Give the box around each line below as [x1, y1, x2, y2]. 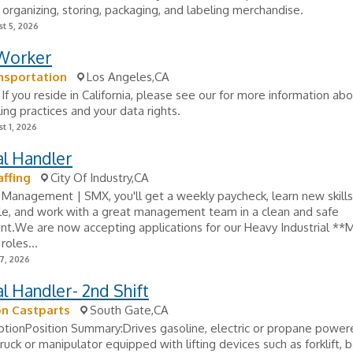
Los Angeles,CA [87, 69, 169, 84]
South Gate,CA [90, 303, 169, 318]
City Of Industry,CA [50, 170, 149, 185]
